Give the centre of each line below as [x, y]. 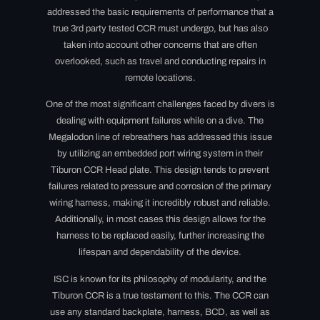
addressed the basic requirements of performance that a [160, 12]
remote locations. [160, 77]
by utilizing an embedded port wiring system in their [160, 154]
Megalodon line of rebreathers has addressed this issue [160, 137]
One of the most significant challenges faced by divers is [160, 105]
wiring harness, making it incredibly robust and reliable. [160, 203]
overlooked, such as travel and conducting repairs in [160, 61]
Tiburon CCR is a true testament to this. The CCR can [160, 295]
